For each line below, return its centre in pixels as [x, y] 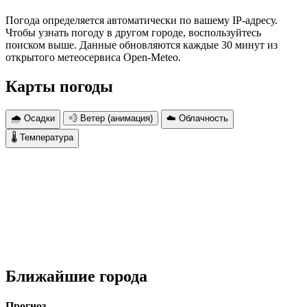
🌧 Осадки [33, 118]
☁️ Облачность [197, 118]
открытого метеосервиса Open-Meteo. [93, 58]
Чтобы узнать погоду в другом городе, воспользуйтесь [133, 33]
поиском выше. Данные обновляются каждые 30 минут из [142, 45]
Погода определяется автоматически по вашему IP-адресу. [142, 21]
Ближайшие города [76, 276]
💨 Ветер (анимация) [111, 118]
